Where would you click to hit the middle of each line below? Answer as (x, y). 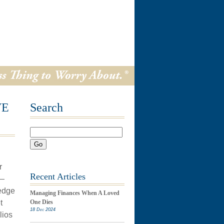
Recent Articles (57, 176)
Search (46, 107)
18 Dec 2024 (42, 209)
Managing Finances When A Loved (74, 193)
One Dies (41, 202)
